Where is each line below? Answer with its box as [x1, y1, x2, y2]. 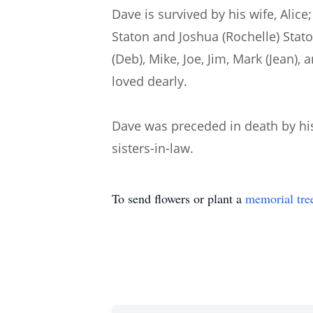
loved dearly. [112, 73, 187, 89]
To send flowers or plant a [112, 190, 245, 207]
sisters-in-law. [112, 140, 194, 156]
